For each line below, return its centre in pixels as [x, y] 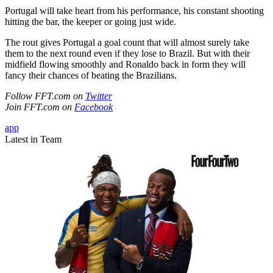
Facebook [94, 107]
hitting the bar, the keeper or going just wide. [90, 22]
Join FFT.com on [40, 107]
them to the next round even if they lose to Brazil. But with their [127, 54]
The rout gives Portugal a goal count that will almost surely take [127, 43]
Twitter [99, 96]
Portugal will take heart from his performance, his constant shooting [134, 11]
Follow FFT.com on [45, 96]
